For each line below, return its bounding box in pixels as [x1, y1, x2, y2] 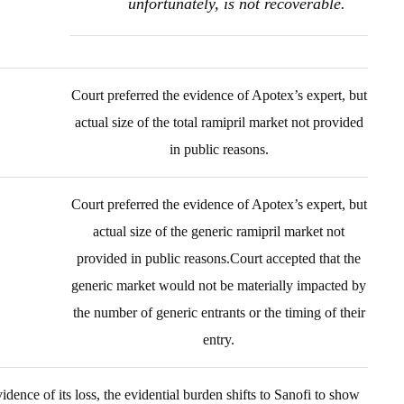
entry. [203, 332, 234, 347]
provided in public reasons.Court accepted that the [77, 251, 361, 266]
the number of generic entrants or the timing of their [72, 305, 365, 320]
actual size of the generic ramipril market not [93, 224, 344, 239]
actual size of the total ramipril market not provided [74, 115, 363, 130]
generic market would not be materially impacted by [71, 278, 366, 293]
